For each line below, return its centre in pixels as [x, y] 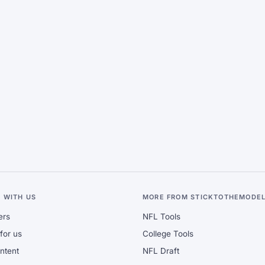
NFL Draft [161, 251]
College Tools [168, 234]
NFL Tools [161, 216]
